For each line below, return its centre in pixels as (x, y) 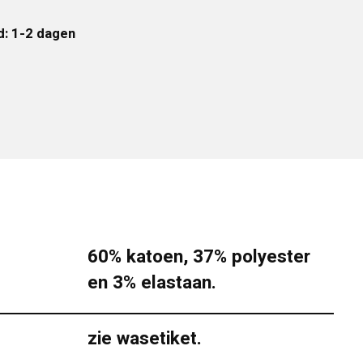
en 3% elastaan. (152, 282)
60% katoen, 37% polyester (199, 256)
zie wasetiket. (144, 338)
